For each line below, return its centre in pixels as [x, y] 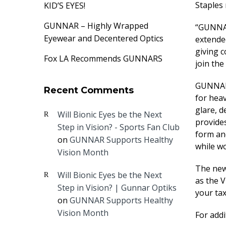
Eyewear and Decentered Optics [104, 38]
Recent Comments [89, 90]
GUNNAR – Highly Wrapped [96, 26]
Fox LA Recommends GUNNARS [103, 59]
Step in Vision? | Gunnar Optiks [117, 188]
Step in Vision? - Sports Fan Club [119, 127]
